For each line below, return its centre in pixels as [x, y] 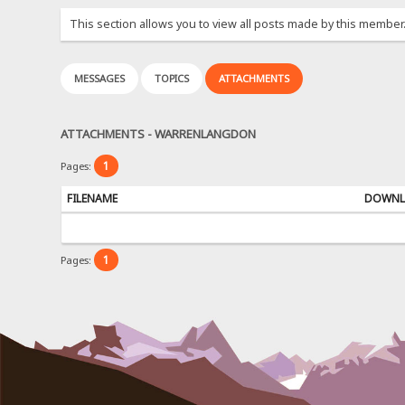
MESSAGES [100, 79]
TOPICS [172, 79]
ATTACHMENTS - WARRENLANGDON [159, 133]
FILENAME [92, 198]
